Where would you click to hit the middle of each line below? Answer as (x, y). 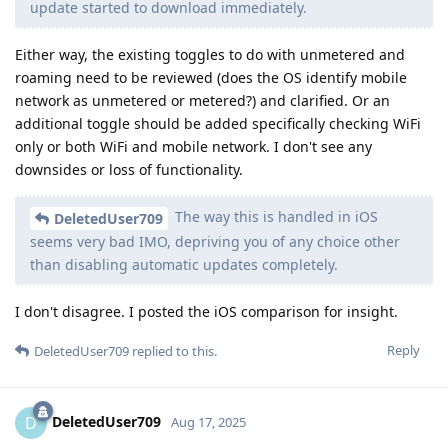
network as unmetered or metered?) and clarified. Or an (202, 101)
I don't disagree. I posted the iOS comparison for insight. (206, 312)
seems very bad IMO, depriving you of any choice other (215, 242)
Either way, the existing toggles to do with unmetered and (210, 55)
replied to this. (173, 351)
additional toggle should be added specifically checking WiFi (218, 124)
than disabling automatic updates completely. (184, 265)
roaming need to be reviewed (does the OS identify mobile (211, 78)
